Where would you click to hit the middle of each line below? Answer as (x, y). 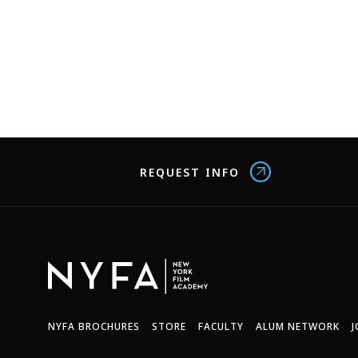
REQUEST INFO (190, 172)
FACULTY (221, 326)
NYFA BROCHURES (94, 326)
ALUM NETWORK (298, 326)
